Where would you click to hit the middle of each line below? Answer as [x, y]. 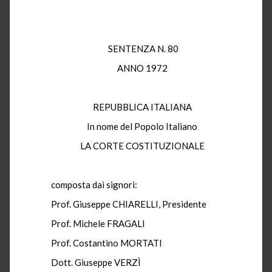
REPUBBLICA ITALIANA [142, 107]
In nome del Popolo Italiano [142, 126]
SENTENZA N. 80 [142, 48]
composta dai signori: [94, 184]
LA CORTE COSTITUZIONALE [142, 145]
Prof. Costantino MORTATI [107, 243]
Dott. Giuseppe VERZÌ [96, 262]
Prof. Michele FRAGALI [98, 223]
